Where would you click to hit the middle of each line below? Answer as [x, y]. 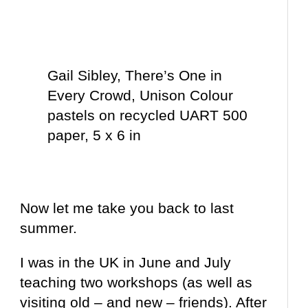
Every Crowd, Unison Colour [141, 96]
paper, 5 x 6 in [95, 135]
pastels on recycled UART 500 [148, 115]
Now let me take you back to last [127, 208]
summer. [49, 228]
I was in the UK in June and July [126, 263]
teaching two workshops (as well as [136, 283]
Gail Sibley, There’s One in [135, 76]
